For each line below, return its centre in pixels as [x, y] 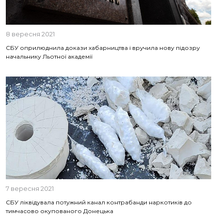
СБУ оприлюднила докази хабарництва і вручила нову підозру [103, 48]
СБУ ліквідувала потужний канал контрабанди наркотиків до [99, 202]
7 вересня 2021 [30, 188]
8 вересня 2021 [30, 34]
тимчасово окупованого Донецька [60, 211]
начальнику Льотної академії [49, 56]
